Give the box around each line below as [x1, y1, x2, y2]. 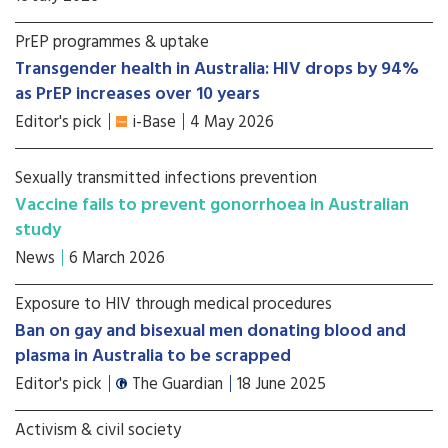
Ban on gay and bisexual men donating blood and [15, 317, 406, 346]
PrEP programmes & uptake [15, 29, 209, 56]
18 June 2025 [237, 371, 326, 398]
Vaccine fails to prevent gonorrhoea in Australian [15, 191, 409, 220]
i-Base [132, 109, 176, 136]
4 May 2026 [190, 109, 274, 136]
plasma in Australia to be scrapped [15, 342, 291, 371]
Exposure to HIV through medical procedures [15, 291, 332, 318]
